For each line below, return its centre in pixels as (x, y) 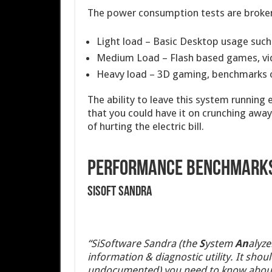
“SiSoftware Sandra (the (143, 243)
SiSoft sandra (121, 192)
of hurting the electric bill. (145, 126)
